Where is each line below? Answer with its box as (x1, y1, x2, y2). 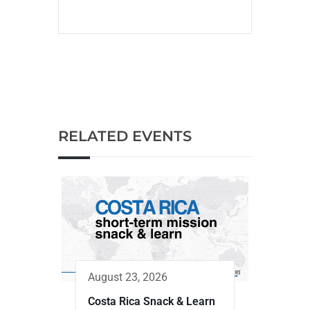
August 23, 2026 (88, 270, 167, 284)
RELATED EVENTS (58, 127, 192, 145)
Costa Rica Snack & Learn (88, 294, 215, 308)
